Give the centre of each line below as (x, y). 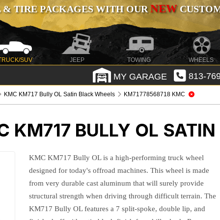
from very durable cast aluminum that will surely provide (117, 183)
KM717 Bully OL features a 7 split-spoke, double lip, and (117, 209)
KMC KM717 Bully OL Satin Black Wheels (60, 94)
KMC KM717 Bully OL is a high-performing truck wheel (117, 158)
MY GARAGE (139, 76)
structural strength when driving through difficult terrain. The (123, 196)
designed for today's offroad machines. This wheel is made (119, 170)
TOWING (139, 60)
